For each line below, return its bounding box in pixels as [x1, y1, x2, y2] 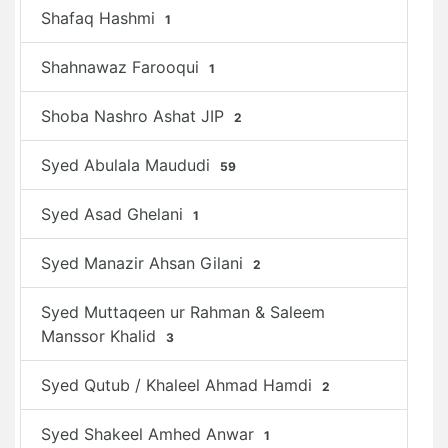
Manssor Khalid [41, 326, 161, 346]
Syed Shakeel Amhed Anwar [41, 424, 259, 444]
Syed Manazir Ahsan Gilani [41, 253, 248, 273]
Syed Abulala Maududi [41, 155, 215, 175]
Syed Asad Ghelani [41, 204, 188, 224]
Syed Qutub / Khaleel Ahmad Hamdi [41, 375, 317, 395]
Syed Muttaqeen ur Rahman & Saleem [41, 302, 325, 322]
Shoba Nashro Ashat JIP [41, 106, 229, 126]
